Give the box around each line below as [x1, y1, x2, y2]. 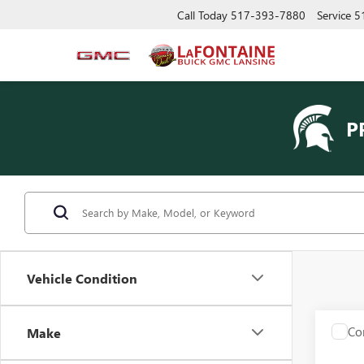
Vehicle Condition [27, 269, 137, 287]
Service [317, 6, 351, 23]
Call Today [177, 6, 227, 23]
